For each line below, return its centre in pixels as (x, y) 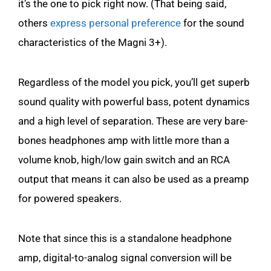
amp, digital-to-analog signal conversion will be (125, 257)
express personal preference (116, 23)
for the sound (213, 23)
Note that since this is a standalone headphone (125, 238)
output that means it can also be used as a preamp (134, 179)
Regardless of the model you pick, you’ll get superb (134, 82)
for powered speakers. (71, 198)
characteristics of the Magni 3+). (93, 42)
